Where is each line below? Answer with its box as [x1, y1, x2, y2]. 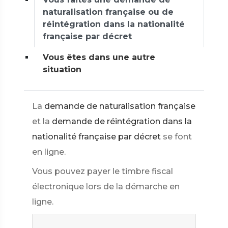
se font [163, 132, 192, 141]
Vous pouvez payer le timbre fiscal [32, 166, 173, 176]
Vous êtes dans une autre [43, 52, 155, 62]
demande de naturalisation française [44, 101, 195, 111]
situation [43, 65, 81, 74]
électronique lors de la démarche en [32, 182, 180, 191]
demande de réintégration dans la [52, 117, 192, 126]
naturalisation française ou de [43, 7, 174, 17]
